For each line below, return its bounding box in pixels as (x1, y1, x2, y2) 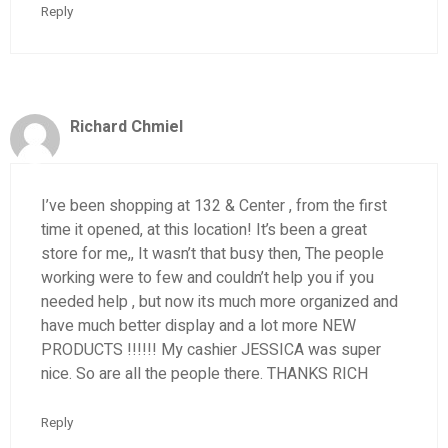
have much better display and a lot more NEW (41, 314, 356, 339)
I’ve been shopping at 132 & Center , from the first (41, 194, 387, 219)
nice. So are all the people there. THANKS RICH (41, 362, 368, 387)
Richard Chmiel (70, 115, 183, 140)
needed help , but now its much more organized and (41, 290, 398, 315)
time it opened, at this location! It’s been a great (41, 218, 367, 243)
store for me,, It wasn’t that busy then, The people (41, 242, 384, 267)
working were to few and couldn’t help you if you (41, 266, 374, 291)
